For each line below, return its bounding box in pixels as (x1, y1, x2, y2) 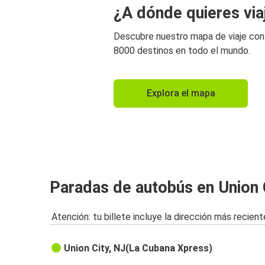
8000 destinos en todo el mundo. (114, 45, 250, 57)
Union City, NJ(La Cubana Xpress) (64, 243, 213, 254)
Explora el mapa (146, 88, 215, 99)
